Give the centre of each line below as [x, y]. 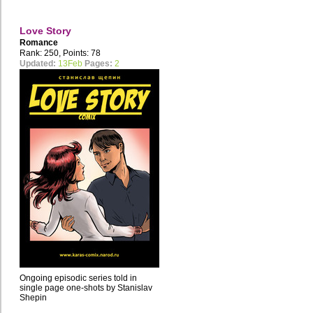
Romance [39, 43]
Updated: [38, 64]
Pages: [99, 64]
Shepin [33, 298]
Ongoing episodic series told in [78, 278]
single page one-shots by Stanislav [86, 288]
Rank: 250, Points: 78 [60, 53]
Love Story [45, 31]
